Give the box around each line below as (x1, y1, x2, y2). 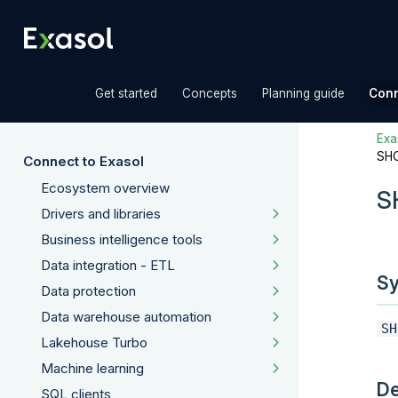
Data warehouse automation (41, 308, 211, 326)
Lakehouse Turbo (41, 334, 147, 352)
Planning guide (261, 86, 345, 100)
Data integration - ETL (41, 256, 175, 274)
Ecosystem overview (41, 179, 170, 196)
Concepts (181, 86, 237, 100)
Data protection (41, 282, 136, 299)
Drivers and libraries (41, 204, 161, 222)
